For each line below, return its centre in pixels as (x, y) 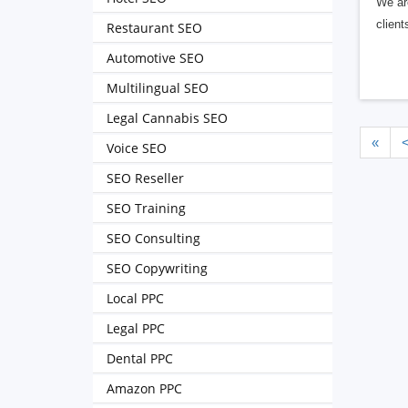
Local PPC (135, 298)
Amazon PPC (144, 388)
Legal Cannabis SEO (167, 118)
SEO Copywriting (157, 268)
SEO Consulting (153, 238)
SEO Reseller (145, 178)
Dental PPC (140, 358)
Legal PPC (136, 328)
